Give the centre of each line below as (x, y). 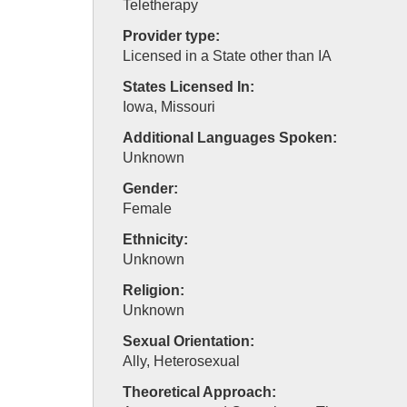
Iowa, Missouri (169, 107)
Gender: (150, 189)
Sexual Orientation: (189, 341)
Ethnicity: (155, 239)
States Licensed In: (189, 87)
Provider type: (171, 36)
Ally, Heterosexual (181, 361)
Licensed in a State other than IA (227, 56)
